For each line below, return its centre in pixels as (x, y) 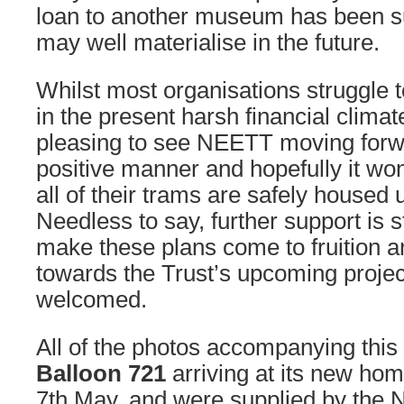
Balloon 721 (101, 373)
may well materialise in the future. (208, 42)
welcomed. (92, 299)
